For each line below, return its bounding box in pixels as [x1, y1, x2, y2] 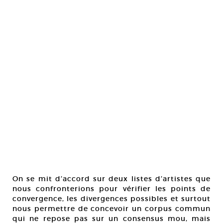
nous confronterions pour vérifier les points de [12, 184, 211, 193]
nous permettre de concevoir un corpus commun [12, 204, 211, 213]
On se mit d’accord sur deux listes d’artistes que [12, 174, 211, 183]
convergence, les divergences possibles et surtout [12, 194, 211, 203]
